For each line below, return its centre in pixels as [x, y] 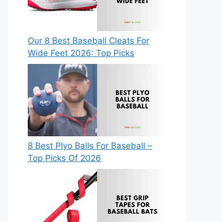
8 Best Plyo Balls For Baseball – [90, 146]
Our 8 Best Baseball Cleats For [88, 41]
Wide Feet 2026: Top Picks [81, 53]
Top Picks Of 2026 [64, 158]
